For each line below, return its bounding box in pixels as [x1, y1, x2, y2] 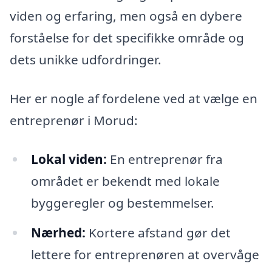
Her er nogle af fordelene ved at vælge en [10, 89, 257, 107]
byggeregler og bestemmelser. [30, 194, 214, 211]
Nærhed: [30, 224, 86, 242]
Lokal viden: [30, 150, 107, 168]
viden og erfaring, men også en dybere [10, 7, 242, 25]
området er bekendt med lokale [30, 172, 220, 189]
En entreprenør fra [106, 150, 223, 168]
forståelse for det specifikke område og [10, 29, 244, 47]
